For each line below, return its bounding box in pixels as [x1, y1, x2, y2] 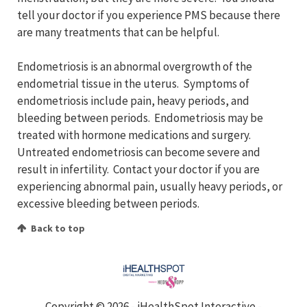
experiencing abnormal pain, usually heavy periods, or [17, 179, 282, 195]
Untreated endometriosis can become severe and [17, 145, 260, 160]
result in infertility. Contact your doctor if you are [17, 162, 260, 177]
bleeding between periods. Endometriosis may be [17, 110, 263, 126]
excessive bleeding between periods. [17, 196, 199, 212]
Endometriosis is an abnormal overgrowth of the [17, 59, 252, 75]
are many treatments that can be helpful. [17, 25, 219, 40]
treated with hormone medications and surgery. [17, 127, 253, 143]
